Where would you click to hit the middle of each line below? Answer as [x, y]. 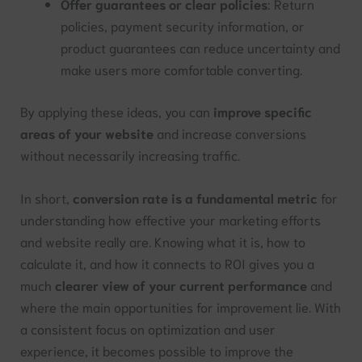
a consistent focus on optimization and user [148, 329]
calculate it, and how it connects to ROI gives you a [168, 263]
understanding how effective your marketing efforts [171, 220]
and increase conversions [230, 133]
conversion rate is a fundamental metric [196, 198]
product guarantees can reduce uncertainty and [200, 48]
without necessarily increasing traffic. [130, 154]
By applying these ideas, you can [117, 111]
